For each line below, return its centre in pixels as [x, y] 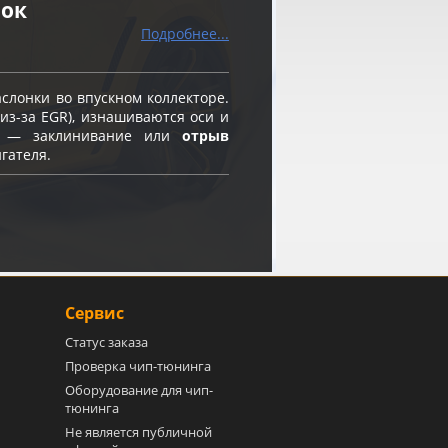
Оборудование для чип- [139, 390]
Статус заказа [107, 342]
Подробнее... [185, 34]
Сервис [95, 313]
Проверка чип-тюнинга [138, 366]
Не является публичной [139, 432]
